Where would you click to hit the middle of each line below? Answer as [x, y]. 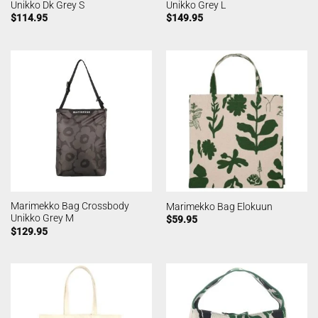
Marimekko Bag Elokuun [219, 207]
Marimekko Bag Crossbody [70, 206]
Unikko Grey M [42, 218]
